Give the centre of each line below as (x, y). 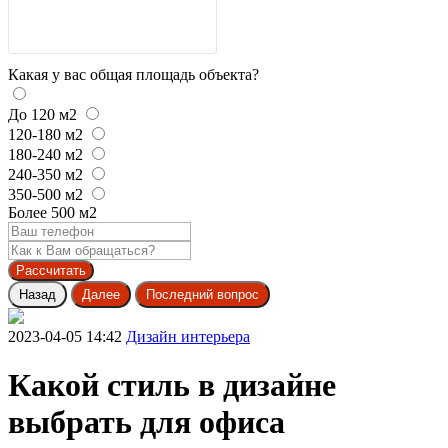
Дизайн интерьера (188, 336)
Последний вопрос (202, 294)
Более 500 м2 (52, 212)
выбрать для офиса (146, 421)
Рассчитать (51, 270)
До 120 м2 (42, 114)
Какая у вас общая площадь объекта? (133, 74)
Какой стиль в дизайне (172, 384)
